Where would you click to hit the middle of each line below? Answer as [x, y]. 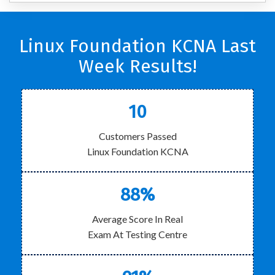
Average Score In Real [137, 219]
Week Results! [137, 66]
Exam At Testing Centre [137, 234]
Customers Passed [137, 136]
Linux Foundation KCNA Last [137, 46]
